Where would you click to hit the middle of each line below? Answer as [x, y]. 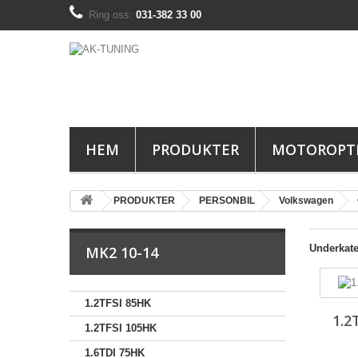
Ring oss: [112, 15]
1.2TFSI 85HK [118, 303]
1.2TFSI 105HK [121, 328]
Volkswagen [306, 201]
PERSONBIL [227, 201]
